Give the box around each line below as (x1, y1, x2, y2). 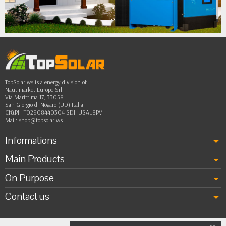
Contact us (5, 189, 49, 203)
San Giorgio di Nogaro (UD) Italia (5, 100, 83, 108)
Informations (5, 133, 57, 147)
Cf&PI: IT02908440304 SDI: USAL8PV (5, 108, 102, 116)
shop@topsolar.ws (19, 116, 63, 124)
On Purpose (5, 171, 54, 185)
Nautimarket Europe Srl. (5, 85, 64, 93)
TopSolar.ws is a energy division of (5, 78, 87, 86)
